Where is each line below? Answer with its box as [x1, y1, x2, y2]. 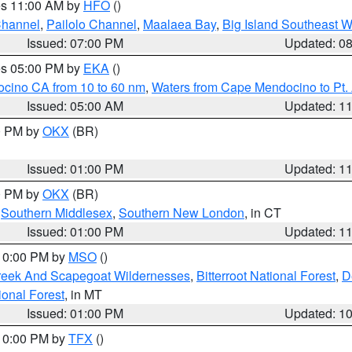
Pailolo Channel [46, 15, 137, 33]
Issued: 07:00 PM [27, 34, 124, 52]
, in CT [244, 203, 281, 222]
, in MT [64, 285, 102, 303]
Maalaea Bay [143, 15, 216, 33]
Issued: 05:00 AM [27, 97, 124, 115]
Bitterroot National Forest [196, 266, 335, 284]
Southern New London [119, 203, 244, 222]
